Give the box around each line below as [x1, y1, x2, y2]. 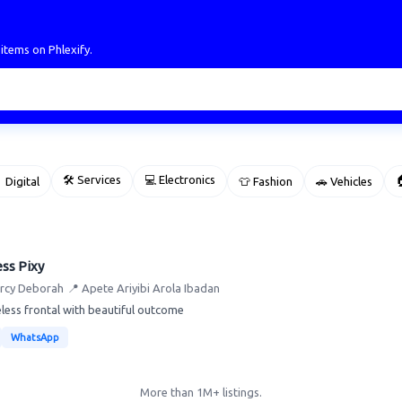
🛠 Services [63, 173, 121, 186]
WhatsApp [11, 332, 59, 343]
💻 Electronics [144, 173, 215, 186]
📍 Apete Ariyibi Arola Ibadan [67, 282, 220, 294]
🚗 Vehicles [316, 175, 372, 188]
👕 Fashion [239, 175, 293, 188]
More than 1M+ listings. [140, 386, 262, 398]
